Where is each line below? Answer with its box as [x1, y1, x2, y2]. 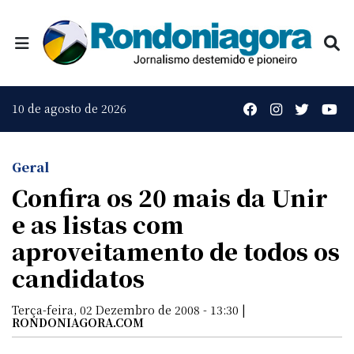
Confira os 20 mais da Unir [12, 180, 328, 213]
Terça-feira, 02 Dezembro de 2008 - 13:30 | [12, 301, 246, 318]
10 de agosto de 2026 [12, 100, 126, 117]
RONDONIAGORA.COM [12, 314, 144, 330]
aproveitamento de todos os [12, 234, 340, 267]
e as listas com [12, 207, 184, 240]
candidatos [12, 261, 145, 294]
